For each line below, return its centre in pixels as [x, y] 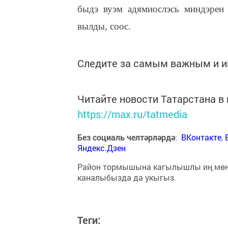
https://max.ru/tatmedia [132, 114]
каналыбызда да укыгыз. [127, 177]
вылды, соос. [104, 26]
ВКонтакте [201, 137]
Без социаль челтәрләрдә [126, 137]
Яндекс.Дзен [102, 148]
